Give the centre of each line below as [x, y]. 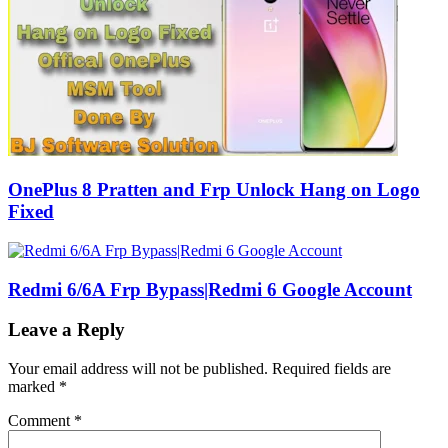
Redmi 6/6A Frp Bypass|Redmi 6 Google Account [210, 289]
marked [33, 386]
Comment [41, 420]
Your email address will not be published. [138, 368]
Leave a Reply [66, 330]
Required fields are [331, 368]
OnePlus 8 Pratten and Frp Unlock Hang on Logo [214, 190]
